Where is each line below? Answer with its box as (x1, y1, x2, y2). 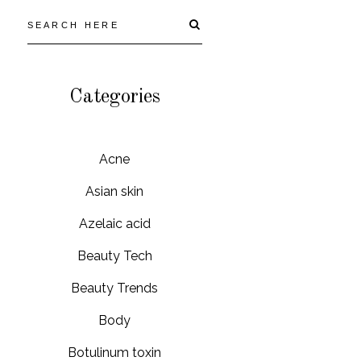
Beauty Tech (77, 247, 152, 263)
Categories (69, 86, 160, 107)
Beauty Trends (71, 280, 159, 296)
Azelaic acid (78, 215, 151, 231)
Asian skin (85, 183, 144, 199)
